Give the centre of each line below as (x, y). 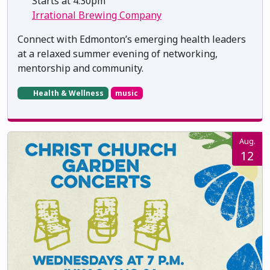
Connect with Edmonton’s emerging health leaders (132, 39)
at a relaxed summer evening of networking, (118, 53)
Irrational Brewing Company (97, 15)
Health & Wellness (67, 93)
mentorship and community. (80, 68)
